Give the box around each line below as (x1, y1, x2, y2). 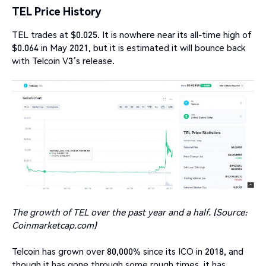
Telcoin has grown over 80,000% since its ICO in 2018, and (12, 245, 243, 258)
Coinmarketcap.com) (12, 219, 97, 232)
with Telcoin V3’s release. (12, 54, 115, 66)
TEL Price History (12, 4, 102, 18)
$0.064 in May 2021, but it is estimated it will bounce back (12, 41, 245, 53)
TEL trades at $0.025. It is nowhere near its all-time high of (12, 28, 252, 40)
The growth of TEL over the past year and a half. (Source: (12, 206, 248, 218)
